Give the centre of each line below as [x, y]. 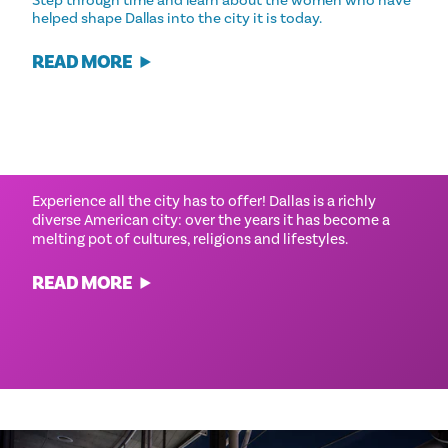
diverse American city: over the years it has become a [211, 219]
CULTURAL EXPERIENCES [172, 165]
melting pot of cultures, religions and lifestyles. [190, 238]
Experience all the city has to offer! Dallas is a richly [204, 200]
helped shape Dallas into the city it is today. [177, 17]
